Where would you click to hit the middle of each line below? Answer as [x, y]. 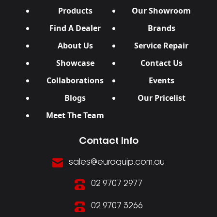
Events [161, 81]
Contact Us [161, 63]
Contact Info [108, 142]
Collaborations [75, 81]
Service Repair [161, 46]
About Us [75, 46]
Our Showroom [161, 11]
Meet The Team [75, 116]
